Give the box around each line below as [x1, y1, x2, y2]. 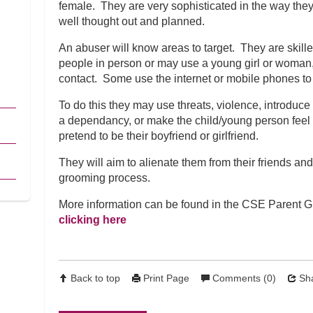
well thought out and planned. [58, 15, 205, 28]
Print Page [143, 272, 189, 284]
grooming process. [58, 172, 150, 184]
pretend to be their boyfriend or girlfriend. [58, 130, 259, 143]
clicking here [58, 214, 126, 226]
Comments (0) [212, 272, 276, 284]
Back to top [70, 272, 120, 284]
